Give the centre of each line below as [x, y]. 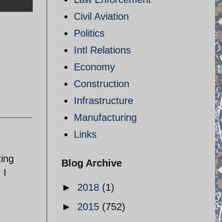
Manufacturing [105, 117]
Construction [102, 84]
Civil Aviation [101, 16]
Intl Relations [102, 50]
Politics [89, 33]
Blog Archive [92, 163]
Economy [94, 67]
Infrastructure [104, 101]
